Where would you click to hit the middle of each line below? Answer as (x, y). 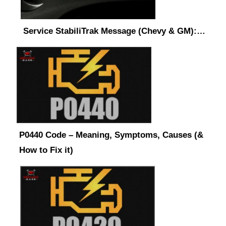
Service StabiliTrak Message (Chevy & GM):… (114, 31)
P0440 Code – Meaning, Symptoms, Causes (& (111, 135)
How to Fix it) (46, 150)
